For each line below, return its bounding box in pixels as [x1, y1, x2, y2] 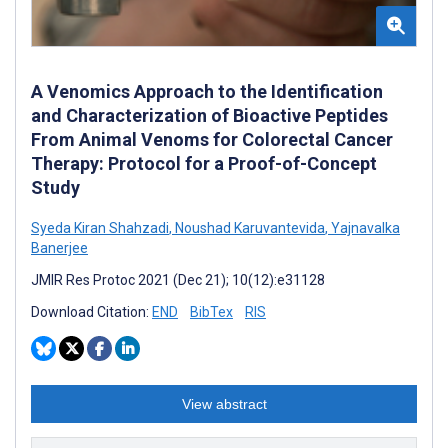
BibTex [190, 303, 233, 320]
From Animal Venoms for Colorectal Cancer [31, 128, 393, 150]
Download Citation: [31, 303, 152, 320]
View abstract [181, 395, 267, 412]
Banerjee [31, 239, 88, 256]
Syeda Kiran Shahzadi [31, 219, 169, 236]
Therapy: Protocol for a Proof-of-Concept [31, 152, 377, 174]
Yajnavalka [328, 219, 400, 236]
